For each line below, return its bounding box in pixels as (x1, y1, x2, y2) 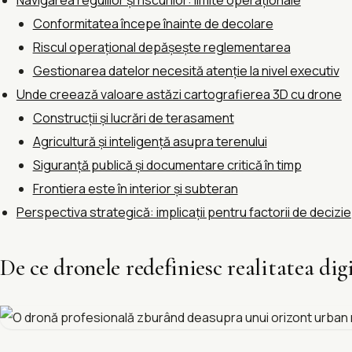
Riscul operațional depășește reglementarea (32, 38, 291, 57)
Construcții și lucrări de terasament (32, 109, 234, 127)
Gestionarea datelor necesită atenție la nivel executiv (32, 62, 339, 80)
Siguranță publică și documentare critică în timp (32, 156, 302, 174)
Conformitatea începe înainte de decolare (32, 15, 273, 33)
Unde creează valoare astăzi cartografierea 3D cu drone (16, 86, 342, 104)
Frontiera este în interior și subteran (32, 180, 238, 198)
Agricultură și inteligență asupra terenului (32, 133, 267, 151)
